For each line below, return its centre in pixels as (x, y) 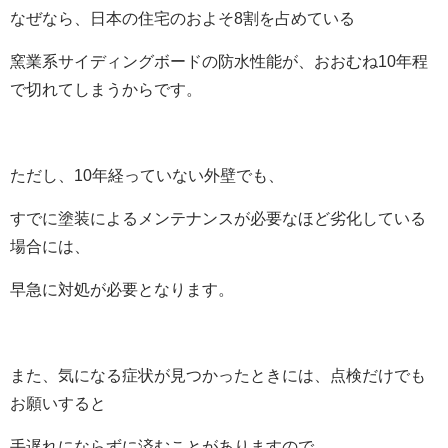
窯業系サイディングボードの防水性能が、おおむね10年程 (219, 61)
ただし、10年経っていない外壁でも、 (147, 175)
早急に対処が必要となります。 (122, 289)
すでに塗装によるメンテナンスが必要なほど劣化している (218, 218)
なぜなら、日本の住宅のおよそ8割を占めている (182, 18)
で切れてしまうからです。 (106, 89)
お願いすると (58, 403)
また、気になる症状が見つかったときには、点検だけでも (218, 375)
